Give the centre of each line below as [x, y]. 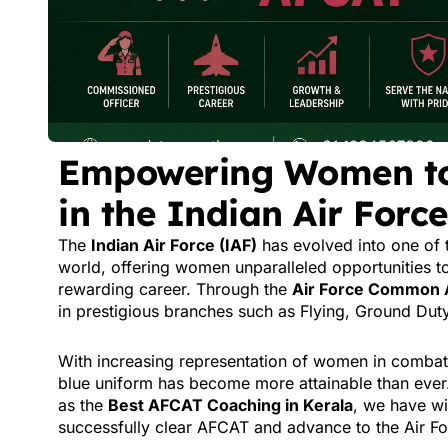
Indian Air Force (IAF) [174, 245]
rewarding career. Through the [175, 289]
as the [83, 405]
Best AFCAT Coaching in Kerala [230, 405]
